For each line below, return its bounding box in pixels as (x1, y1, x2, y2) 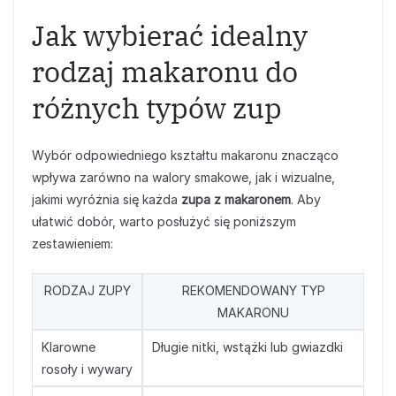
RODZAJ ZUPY (43, 283, 131, 298)
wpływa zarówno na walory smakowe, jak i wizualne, (32, 170, 335, 185)
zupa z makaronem (181, 192, 291, 207)
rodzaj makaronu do (32, 53, 298, 90)
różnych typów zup (32, 89, 282, 126)
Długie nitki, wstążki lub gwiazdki (152, 339, 343, 354)
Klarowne (42, 339, 95, 354)
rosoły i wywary (42, 362, 133, 377)
